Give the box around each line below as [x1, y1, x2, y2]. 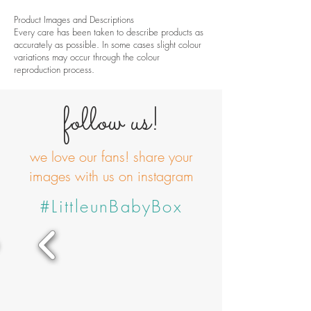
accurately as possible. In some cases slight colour [14, 38, 201, 51]
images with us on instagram [28, 167, 194, 185]
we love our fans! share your [29, 147, 193, 166]
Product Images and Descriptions [14, 13, 134, 26]
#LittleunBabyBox [39, 195, 183, 217]
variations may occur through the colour [14, 51, 160, 63]
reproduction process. [14, 63, 97, 76]
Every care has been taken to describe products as [14, 26, 203, 38]
